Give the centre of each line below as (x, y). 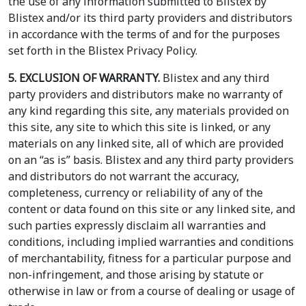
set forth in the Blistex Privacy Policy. (103, 51)
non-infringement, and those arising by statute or (136, 275)
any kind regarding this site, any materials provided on (149, 111)
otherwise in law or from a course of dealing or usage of (152, 291)
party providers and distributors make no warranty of (145, 95)
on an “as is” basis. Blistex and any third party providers (151, 160)
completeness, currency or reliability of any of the (136, 193)
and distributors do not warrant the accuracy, (124, 177)
